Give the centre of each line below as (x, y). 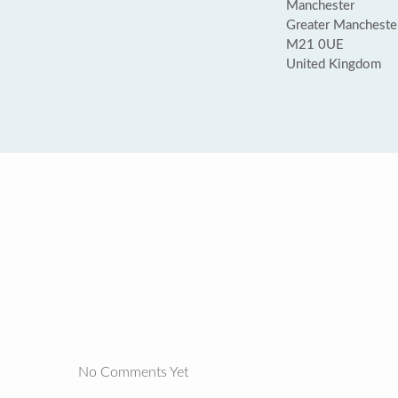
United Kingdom (334, 64)
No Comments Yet (133, 372)
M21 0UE (315, 45)
